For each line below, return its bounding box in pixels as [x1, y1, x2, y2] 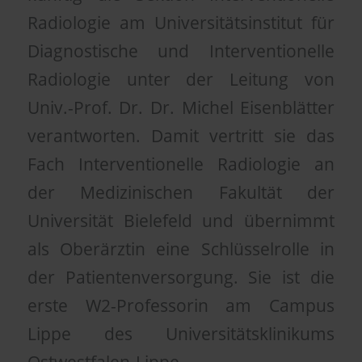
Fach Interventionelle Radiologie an [27, 153, 335, 176]
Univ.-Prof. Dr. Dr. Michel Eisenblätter [27, 96, 335, 120]
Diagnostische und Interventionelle [27, 40, 335, 63]
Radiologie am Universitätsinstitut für [27, 11, 335, 35]
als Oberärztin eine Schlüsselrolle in [27, 238, 335, 261]
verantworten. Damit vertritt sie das [27, 124, 335, 148]
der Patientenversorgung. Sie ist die [27, 266, 335, 289]
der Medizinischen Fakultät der [27, 181, 335, 204]
